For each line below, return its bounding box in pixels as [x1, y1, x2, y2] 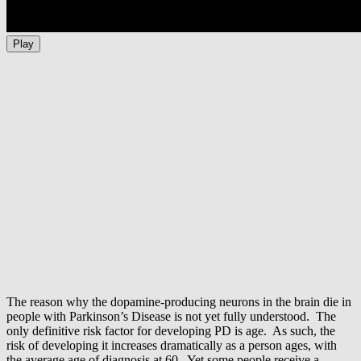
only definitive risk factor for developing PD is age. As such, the [6, 324, 335, 338]
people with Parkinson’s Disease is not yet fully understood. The [6, 309, 336, 324]
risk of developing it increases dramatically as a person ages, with [6, 338, 337, 353]
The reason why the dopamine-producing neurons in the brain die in [6, 295, 351, 309]
